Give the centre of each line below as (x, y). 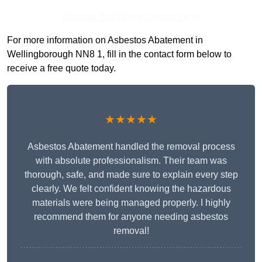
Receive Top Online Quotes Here (131, 17)
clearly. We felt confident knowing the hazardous (131, 189)
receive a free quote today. (61, 68)
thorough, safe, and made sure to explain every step (131, 175)
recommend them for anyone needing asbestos (131, 217)
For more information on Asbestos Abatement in (105, 40)
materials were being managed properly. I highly (131, 203)
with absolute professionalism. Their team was (131, 161)
